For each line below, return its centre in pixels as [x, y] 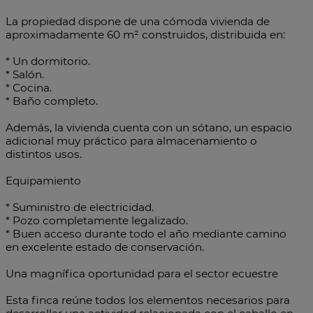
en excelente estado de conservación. [105, 247]
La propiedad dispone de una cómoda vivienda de [138, 22]
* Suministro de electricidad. [80, 208]
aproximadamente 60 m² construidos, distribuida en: [145, 35]
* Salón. [25, 75]
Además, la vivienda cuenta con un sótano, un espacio [149, 128]
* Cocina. [29, 88]
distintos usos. [44, 154]
